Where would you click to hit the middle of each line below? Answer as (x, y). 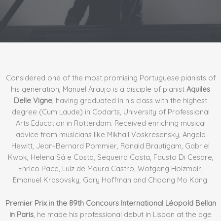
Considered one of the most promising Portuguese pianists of (110, 78)
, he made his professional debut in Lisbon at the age (123, 214)
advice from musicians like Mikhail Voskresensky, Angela (110, 135)
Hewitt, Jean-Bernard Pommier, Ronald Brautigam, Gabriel (110, 146)
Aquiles (198, 89)
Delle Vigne (33, 101)
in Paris (21, 214)
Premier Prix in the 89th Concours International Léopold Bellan (110, 203)
